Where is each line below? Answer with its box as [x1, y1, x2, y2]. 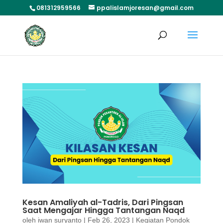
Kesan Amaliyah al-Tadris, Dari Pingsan [22, 196, 183, 208]
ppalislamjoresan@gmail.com [96, 3, 194, 12]
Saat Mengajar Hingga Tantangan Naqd [22, 204, 185, 216]
